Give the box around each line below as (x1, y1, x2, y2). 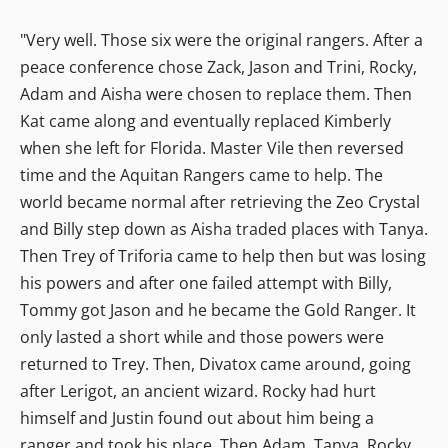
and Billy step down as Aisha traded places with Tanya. (20, 217, 428, 240)
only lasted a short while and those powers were (20, 325, 384, 348)
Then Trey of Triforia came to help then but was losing (20, 244, 426, 267)
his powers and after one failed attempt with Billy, (20, 271, 392, 294)
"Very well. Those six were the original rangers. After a (20, 28, 423, 51)
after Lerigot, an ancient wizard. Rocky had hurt (20, 379, 376, 402)
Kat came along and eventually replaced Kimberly (20, 109, 391, 132)
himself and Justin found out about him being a (20, 406, 374, 429)
